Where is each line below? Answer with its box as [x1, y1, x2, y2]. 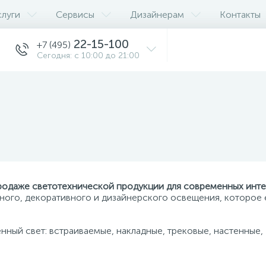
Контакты [220, 8, 261, 20]
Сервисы [56, 8, 94, 20]
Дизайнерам [130, 8, 184, 20]
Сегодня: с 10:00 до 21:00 [37, 50, 140, 61]
